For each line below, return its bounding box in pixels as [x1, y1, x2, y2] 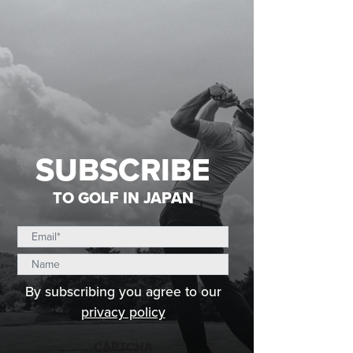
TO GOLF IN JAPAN [52, 186, 194, 210]
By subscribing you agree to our [24, 281, 221, 302]
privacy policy [80, 302, 165, 322]
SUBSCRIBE [35, 147, 210, 193]
